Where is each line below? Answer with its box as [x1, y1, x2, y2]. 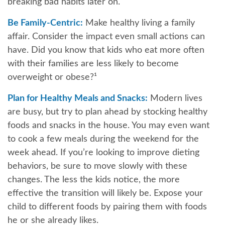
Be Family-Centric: [8, 19, 83, 28]
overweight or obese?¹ [8, 73, 97, 82]
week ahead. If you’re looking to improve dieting [8, 148, 199, 157]
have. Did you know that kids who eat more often [8, 46, 204, 55]
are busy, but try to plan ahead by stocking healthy [8, 107, 207, 117]
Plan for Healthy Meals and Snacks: [8, 94, 148, 103]
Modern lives [148, 94, 202, 103]
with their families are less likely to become [8, 59, 179, 68]
